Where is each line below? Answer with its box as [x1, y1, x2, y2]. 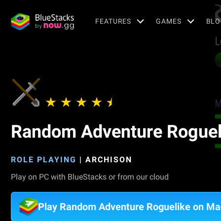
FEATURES [95, 17, 132, 25]
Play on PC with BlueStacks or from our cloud [11, 172, 169, 182]
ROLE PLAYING [11, 155, 76, 164]
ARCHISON [85, 155, 132, 164]
